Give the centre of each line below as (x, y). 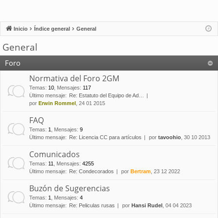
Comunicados (54, 154)
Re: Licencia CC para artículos (105, 137)
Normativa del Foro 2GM (74, 79)
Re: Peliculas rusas (92, 206)
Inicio (21, 29)
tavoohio (170, 137)
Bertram (141, 172)
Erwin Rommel (57, 103)
